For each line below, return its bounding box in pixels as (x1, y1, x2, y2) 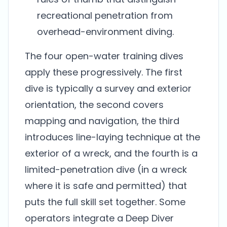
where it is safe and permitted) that (25, 179, 187, 192)
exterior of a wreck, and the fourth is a (25, 147, 198, 160)
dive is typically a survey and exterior (25, 82, 192, 95)
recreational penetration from (37, 9, 173, 22)
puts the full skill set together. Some (25, 196, 185, 208)
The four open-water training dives (25, 50, 183, 62)
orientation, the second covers (25, 98, 164, 111)
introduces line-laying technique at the (25, 131, 200, 143)
